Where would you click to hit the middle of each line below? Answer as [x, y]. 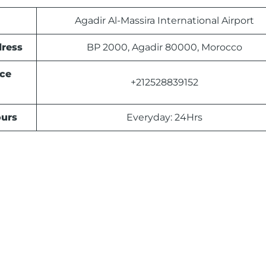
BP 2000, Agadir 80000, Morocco [164, 47]
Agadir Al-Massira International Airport [164, 21]
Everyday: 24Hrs [164, 118]
